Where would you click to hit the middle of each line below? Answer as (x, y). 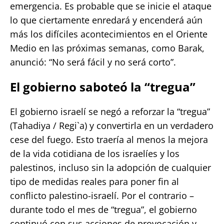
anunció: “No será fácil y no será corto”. (93, 62)
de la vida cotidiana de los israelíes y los (95, 153)
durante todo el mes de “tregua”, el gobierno (103, 209)
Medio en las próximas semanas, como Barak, (107, 48)
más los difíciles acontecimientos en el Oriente (109, 34)
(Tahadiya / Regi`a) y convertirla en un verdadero (112, 125)
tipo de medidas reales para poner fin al (94, 181)
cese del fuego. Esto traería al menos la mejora (109, 139)
